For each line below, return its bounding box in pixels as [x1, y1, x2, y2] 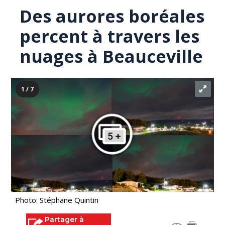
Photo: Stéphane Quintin [15, 195, 99, 205]
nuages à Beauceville [20, 45, 203, 68]
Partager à [45, 215, 84, 224]
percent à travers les [20, 25, 200, 48]
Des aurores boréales [20, 5, 205, 28]
